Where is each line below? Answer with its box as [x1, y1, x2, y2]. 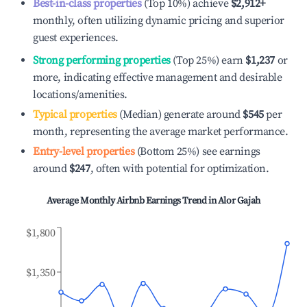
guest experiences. [33, 31, 119, 45]
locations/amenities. [33, 88, 127, 101]
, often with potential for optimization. [90, 162, 269, 175]
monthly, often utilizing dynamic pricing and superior [33, 14, 284, 27]
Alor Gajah [217, 195, 260, 207]
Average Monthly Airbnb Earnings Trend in [47, 195, 218, 207]
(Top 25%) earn [170, 53, 243, 67]
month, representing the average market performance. [33, 125, 288, 138]
